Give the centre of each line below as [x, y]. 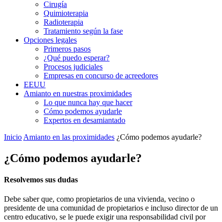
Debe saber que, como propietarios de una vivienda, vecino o [99, 199]
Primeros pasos [67, 49]
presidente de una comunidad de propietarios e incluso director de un [111, 208]
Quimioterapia [66, 13]
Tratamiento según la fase [83, 31]
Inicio [13, 137]
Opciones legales [50, 40]
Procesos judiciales [73, 67]
